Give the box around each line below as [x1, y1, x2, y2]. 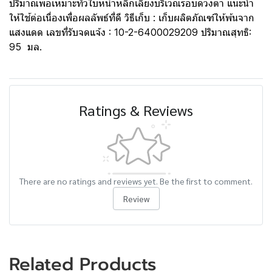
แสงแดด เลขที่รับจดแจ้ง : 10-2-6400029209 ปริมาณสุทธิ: [9, 26, 251, 38]
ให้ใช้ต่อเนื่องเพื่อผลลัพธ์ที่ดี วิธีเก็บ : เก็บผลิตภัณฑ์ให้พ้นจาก [9, 12, 254, 24]
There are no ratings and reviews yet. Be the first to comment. [19, 175, 253, 186]
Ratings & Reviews [79, 100, 193, 120]
